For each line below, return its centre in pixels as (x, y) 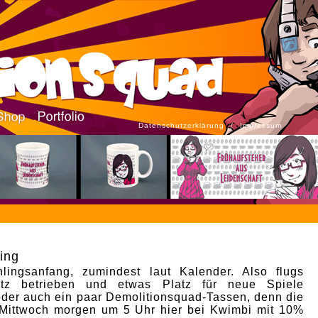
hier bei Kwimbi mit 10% (232, 310)
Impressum (261, 125)
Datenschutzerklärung (181, 125)
